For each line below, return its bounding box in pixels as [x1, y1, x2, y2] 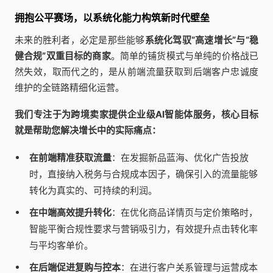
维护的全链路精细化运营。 [15, 81, 124, 93]
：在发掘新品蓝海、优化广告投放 [111, 151, 249, 163]
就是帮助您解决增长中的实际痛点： [15, 124, 161, 136]
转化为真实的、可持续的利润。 [29, 184, 157, 196]
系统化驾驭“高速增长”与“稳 [144, 34, 259, 46]
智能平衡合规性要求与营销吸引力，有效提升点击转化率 [29, 222, 258, 235]
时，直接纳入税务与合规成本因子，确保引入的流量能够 [29, 168, 258, 180]
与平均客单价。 [29, 239, 93, 251]
